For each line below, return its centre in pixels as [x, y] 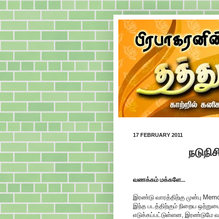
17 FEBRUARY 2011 [158, 135]
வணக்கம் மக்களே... [159, 179]
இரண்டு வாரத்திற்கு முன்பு [168, 197]
